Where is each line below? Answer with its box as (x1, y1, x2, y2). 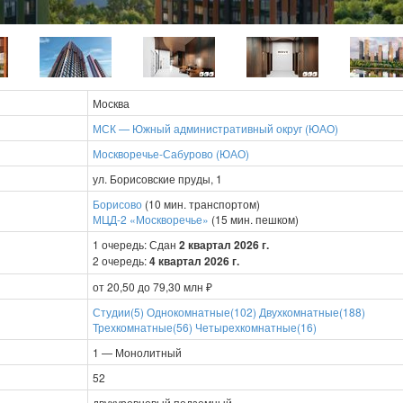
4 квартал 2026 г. (149, 252, 239, 269)
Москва (93, 94, 130, 111)
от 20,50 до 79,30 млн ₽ (93, 278, 212, 294)
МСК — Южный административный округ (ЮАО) (93, 120, 338, 136)
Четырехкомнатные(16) (195, 318, 317, 335)
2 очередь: (93, 252, 149, 268)
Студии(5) (93, 303, 144, 319)
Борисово (93, 195, 142, 211)
